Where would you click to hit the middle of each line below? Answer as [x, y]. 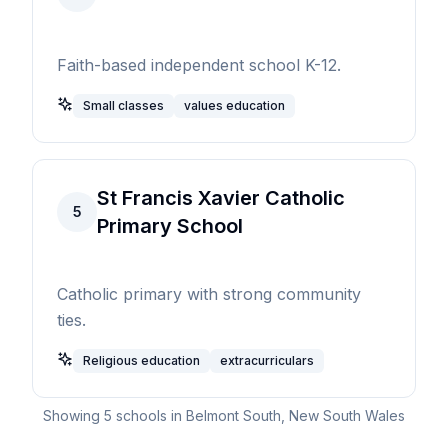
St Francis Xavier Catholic [221, 198]
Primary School [170, 226]
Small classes [123, 106]
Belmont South [233, 416]
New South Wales [347, 416]
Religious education [141, 361]
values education [234, 106]
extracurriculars [267, 361]
